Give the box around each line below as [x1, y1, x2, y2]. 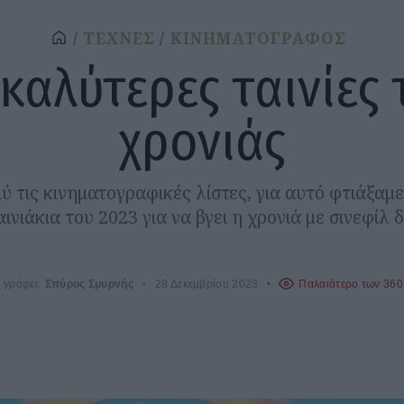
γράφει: [4, 277, 41, 289]
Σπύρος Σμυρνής [44, 277, 133, 289]
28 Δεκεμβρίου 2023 [155, 277, 259, 289]
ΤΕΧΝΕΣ [82, 28, 156, 50]
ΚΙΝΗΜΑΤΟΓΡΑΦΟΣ [170, 28, 347, 50]
